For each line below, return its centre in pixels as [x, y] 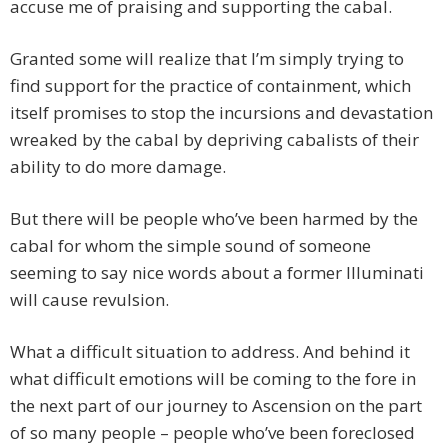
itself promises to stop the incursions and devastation [221, 113]
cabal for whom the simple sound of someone [190, 246]
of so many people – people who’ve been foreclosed [212, 433]
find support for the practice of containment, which [210, 86]
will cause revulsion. [89, 300]
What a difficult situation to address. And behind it [210, 352]
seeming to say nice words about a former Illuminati [217, 273]
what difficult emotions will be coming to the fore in [213, 379]
